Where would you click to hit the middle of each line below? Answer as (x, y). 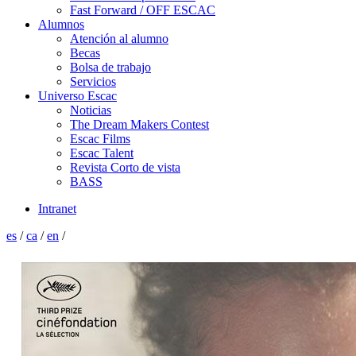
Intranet (57, 209)
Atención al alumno (119, 39)
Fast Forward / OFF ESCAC (143, 10)
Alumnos (61, 24)
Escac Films (100, 139)
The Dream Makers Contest (139, 124)
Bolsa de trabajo (110, 67)
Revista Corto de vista (125, 167)
